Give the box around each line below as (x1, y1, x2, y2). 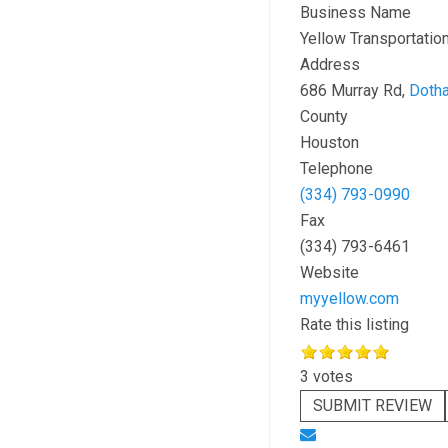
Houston (299, 133, 359, 152)
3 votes (299, 367, 353, 386)
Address (299, 55, 360, 74)
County (299, 107, 348, 126)
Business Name (299, 3, 411, 22)
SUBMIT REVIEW (312, 396, 432, 415)
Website (299, 263, 359, 282)
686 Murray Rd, (299, 81, 409, 100)
